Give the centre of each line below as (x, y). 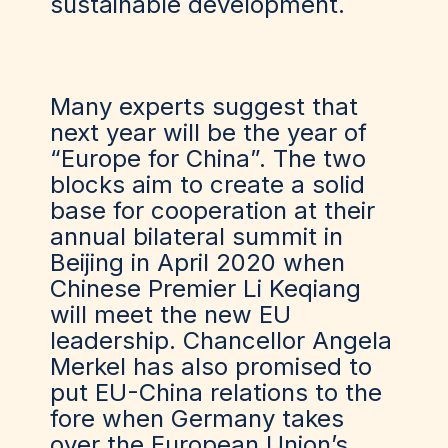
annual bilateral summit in (196, 236)
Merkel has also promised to (211, 366)
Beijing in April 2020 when (197, 262)
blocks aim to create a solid (207, 184)
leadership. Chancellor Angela (221, 340)
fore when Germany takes (197, 418)
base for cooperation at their (212, 210)
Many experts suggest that (204, 106)
